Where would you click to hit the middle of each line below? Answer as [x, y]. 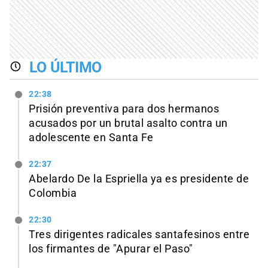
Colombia [53, 193]
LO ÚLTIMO [66, 68]
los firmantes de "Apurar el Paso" [111, 249]
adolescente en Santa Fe [91, 137]
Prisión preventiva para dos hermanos [124, 109]
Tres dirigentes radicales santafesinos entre [139, 234]
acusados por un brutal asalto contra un [128, 123]
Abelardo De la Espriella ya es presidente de [139, 179]
